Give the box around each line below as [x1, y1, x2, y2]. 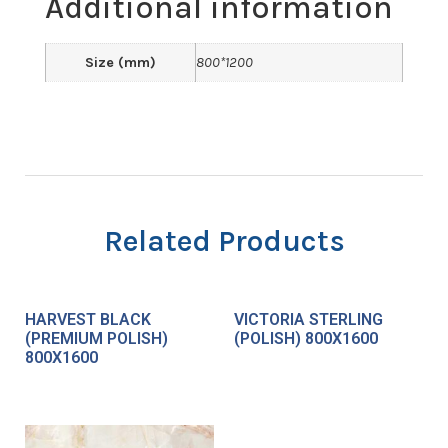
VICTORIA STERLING [234, 310, 383, 330]
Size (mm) [85, 53, 156, 71]
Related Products [103, 223, 345, 260]
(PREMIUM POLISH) [25, 329, 168, 349]
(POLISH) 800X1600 [234, 329, 378, 349]
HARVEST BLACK [25, 310, 151, 330]
